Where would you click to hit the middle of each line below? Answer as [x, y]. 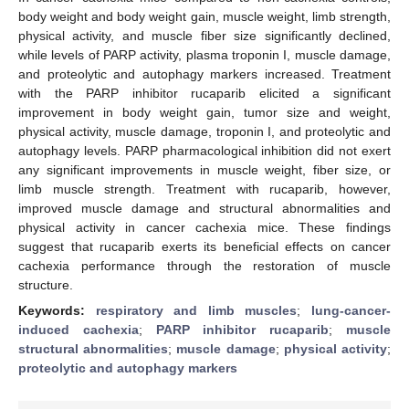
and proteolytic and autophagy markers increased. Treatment [204, 73]
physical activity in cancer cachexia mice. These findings [204, 227]
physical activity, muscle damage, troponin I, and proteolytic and [204, 131]
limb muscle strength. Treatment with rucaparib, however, [204, 189]
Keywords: [57, 310]
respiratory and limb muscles [196, 310]
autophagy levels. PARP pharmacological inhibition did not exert [204, 150]
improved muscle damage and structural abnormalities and [204, 208]
